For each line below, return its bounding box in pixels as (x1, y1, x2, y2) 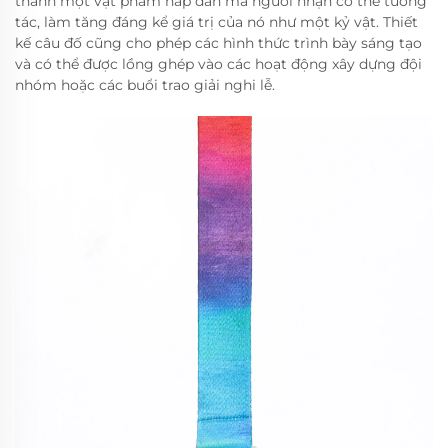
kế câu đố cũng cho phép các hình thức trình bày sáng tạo (15, 34, 422, 53)
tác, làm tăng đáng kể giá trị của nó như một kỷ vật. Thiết (15, 13, 418, 32)
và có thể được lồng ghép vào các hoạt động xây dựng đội (15, 55, 422, 74)
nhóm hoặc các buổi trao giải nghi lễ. (15, 76, 275, 95)
